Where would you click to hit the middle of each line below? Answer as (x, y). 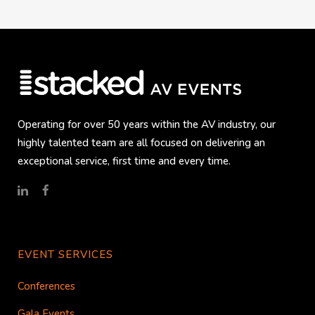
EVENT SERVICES (65, 255)
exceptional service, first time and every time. (124, 161)
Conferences (46, 287)
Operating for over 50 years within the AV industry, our (147, 125)
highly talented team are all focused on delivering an (141, 143)
